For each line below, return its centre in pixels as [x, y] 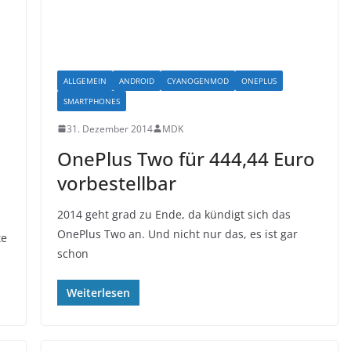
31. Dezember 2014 [109, 128]
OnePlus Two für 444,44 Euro [186, 158]
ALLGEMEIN [85, 80]
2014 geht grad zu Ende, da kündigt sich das [174, 214]
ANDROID [136, 80]
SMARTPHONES [91, 101]
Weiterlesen [98, 292]
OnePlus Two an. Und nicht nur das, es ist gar [177, 233]
